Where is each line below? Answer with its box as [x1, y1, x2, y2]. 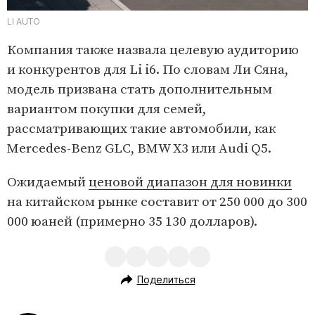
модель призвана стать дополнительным [7, 82, 272, 98]
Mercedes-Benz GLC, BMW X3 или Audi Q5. [7, 141, 271, 157]
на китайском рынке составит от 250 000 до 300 [7, 194, 307, 211]
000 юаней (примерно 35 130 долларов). [7, 214, 257, 231]
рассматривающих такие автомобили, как [7, 121, 276, 138]
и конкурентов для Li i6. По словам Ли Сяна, [7, 62, 288, 79]
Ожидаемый [7, 174, 89, 191]
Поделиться [136, 273, 195, 285]
